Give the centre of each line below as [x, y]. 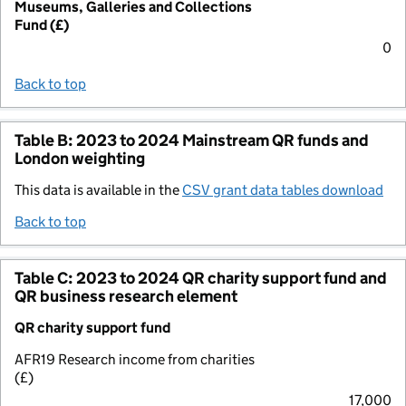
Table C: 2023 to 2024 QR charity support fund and [201, 278]
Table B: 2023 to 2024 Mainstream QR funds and [192, 140]
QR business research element [126, 296]
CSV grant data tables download [283, 189]
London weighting [80, 158]
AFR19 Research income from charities [135, 359]
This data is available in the [98, 189]
